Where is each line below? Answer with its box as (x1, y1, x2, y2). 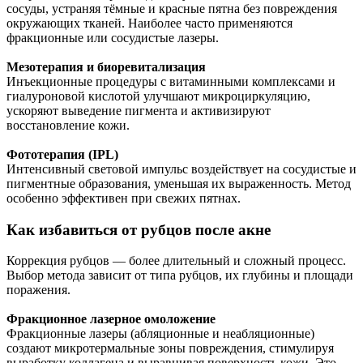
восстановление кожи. (6, 117, 130, 132)
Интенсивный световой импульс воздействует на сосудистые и (6, 161, 357, 176)
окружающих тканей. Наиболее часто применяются (6, 15, 293, 30)
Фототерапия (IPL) (6, 147, 118, 161)
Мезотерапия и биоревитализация (6, 59, 206, 74)
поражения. (6, 283, 70, 297)
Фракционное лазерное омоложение (6, 312, 216, 327)
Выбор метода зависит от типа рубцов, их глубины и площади (6, 268, 353, 283)
